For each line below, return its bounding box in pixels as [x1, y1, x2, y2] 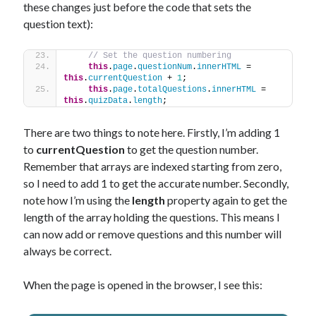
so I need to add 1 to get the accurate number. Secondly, [23, 176, 289, 190]
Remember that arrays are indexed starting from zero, [23, 159, 282, 173]
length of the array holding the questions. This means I [23, 210, 281, 224]
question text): [23, 17, 94, 30]
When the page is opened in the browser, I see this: [23, 278, 263, 291]
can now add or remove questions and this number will [23, 227, 282, 241]
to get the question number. [125, 142, 259, 156]
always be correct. [23, 244, 112, 257]
